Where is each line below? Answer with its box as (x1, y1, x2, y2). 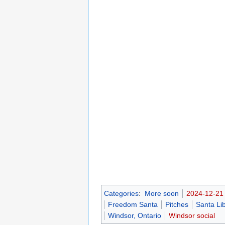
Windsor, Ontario (108, 211, 161, 220)
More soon (144, 189, 179, 198)
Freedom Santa (108, 200, 158, 209)
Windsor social (169, 211, 215, 220)
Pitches (165, 200, 188, 209)
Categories (104, 189, 139, 198)
